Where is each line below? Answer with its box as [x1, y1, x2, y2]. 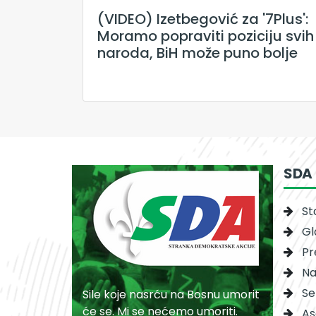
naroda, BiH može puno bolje [97, 43, 298, 63]
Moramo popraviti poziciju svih [97, 26, 314, 47]
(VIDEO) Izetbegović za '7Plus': [97, 9, 308, 30]
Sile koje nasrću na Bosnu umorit [83, 286, 260, 303]
